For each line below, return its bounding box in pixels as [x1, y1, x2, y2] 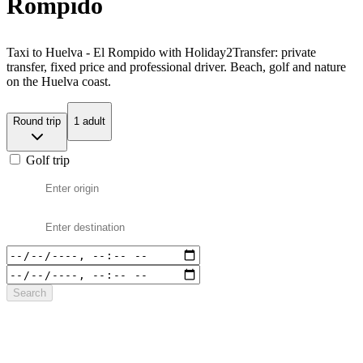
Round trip [13, 115, 61, 128]
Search [13, 287, 46, 300]
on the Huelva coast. [6, 74, 111, 88]
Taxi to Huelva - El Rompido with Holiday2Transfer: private [6, 45, 316, 59]
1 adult [74, 115, 105, 128]
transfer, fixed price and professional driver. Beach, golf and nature [6, 59, 346, 74]
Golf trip [23, 153, 70, 168]
